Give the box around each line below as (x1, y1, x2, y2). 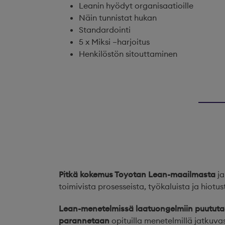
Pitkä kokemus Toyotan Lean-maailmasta (59, 169, 215, 179)
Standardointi (79, 25, 131, 35)
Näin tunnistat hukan (79, 13, 157, 23)
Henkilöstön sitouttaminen (79, 49, 177, 59)
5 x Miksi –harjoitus (79, 37, 150, 47)
